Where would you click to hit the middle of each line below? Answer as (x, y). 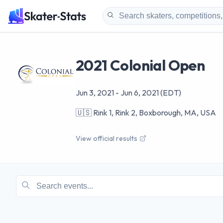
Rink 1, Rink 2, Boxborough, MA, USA (155, 112)
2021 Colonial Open (140, 65)
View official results (107, 138)
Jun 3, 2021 (95, 92)
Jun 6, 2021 (140, 92)
